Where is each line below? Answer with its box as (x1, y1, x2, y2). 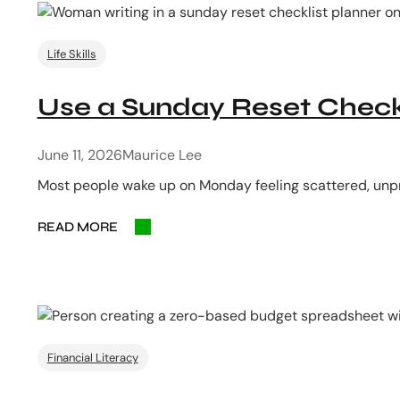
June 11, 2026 (37, 145, 122, 164)
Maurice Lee (121, 145, 202, 164)
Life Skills (46, 46, 96, 62)
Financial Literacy (46, 349, 138, 365)
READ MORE (37, 218, 118, 235)
